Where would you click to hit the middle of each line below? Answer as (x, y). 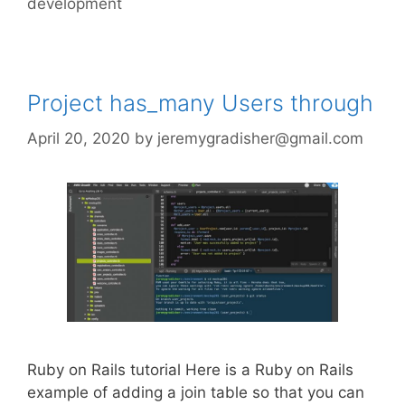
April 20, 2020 (79, 138)
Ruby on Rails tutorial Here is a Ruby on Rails (190, 370)
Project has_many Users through (200, 104)
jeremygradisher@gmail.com (260, 138)
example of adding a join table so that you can (196, 393)
